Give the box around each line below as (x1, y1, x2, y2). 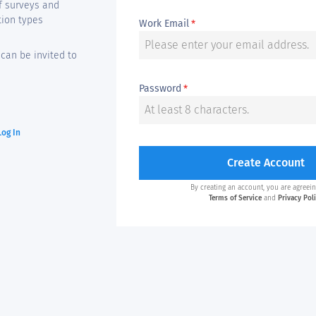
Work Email (139, 18, 189, 30)
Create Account (227, 156, 305, 169)
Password (139, 83, 181, 95)
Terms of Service (209, 194, 262, 202)
